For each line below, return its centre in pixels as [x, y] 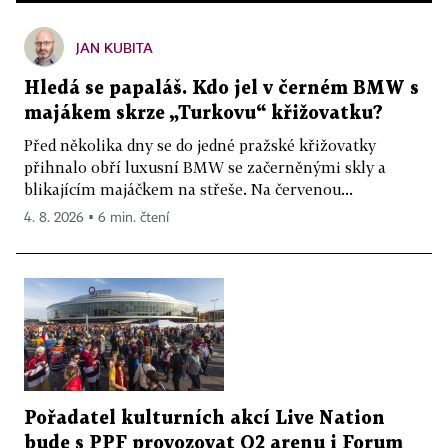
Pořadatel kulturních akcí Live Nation [204, 418]
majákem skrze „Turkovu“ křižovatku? [203, 114]
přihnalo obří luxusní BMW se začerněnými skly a [205, 167]
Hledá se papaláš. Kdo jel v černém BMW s [221, 89]
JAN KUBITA [114, 48]
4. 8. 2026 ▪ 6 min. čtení [96, 218]
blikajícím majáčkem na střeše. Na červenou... [188, 189]
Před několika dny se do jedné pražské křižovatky [200, 145]
